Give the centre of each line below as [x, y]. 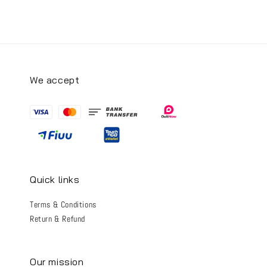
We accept [55, 80]
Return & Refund [58, 218]
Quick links [55, 179]
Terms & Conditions [63, 204]
